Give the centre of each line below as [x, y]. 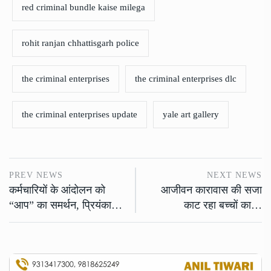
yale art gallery [191, 115]
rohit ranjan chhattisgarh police [80, 43]
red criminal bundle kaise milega [83, 8]
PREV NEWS [36, 175]
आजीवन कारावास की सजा [211, 190]
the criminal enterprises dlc [186, 79]
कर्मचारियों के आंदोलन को [57, 190]
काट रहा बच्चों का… [223, 205]
